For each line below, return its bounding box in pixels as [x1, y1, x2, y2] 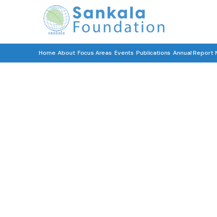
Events [114, 49, 134, 57]
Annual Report [173, 49, 213, 57]
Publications [136, 49, 171, 57]
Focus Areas [77, 49, 112, 57]
